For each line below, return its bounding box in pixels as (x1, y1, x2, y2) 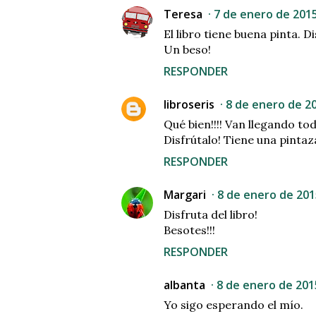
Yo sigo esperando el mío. (164, 298, 303, 312)
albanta (164, 277, 205, 293)
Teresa (164, 6, 202, 23)
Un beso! (164, 42, 211, 57)
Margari (164, 187, 206, 203)
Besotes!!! (164, 223, 215, 238)
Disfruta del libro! (164, 207, 257, 222)
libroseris (164, 97, 214, 113)
